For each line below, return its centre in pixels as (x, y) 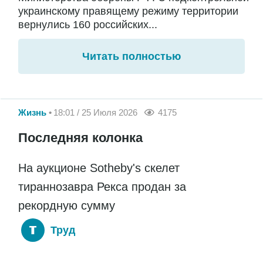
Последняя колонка (80, 137)
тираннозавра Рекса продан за (102, 186)
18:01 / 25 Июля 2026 (95, 113)
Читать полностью (131, 56)
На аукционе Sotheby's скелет (99, 168)
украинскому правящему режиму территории (128, 11)
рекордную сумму (67, 205)
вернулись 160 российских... (88, 24)
